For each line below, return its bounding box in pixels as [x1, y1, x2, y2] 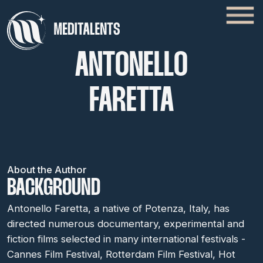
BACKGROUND [7, 178, 100, 200]
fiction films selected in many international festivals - [7, 233, 245, 245]
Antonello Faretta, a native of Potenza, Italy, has [7, 203, 230, 214]
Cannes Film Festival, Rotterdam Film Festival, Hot [7, 248, 235, 260]
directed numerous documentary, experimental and [7, 218, 244, 230]
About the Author [7, 164, 87, 176]
